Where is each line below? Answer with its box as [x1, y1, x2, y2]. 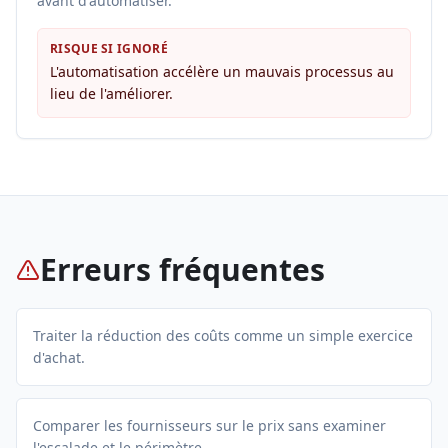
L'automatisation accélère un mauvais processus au [50, 62, 394, 81]
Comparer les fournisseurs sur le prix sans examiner [33, 416, 386, 435]
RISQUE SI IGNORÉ [50, 40, 168, 57]
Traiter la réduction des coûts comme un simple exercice [33, 326, 413, 345]
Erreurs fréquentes [40, 249, 325, 290]
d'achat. [33, 348, 85, 367]
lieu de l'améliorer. [50, 84, 173, 103]
